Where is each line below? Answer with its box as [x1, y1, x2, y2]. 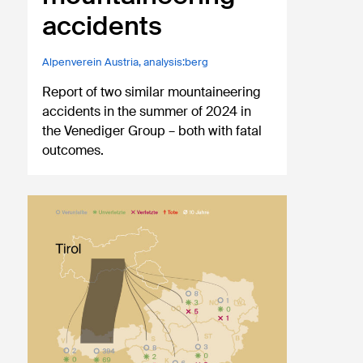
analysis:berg [143, 55, 209, 70]
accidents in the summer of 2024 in [42, 103, 252, 121]
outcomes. [42, 142, 105, 160]
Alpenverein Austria [42, 55, 139, 70]
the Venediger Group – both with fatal [42, 122, 263, 140]
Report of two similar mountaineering [42, 83, 262, 101]
